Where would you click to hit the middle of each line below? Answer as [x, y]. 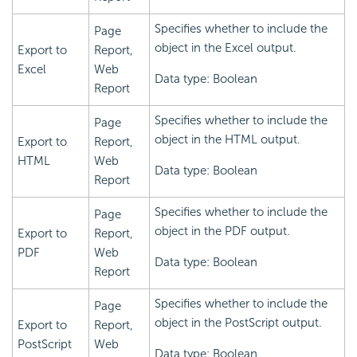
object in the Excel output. [226, 48]
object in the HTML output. [228, 140]
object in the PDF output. [222, 231]
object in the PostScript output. [238, 323]
